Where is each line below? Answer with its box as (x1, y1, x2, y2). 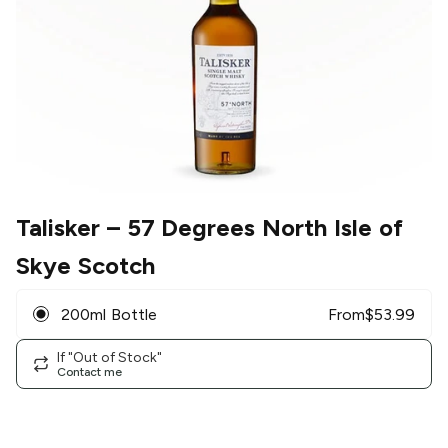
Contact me (57, 364, 122, 379)
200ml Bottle (61, 304, 157, 324)
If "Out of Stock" (57, 348, 162, 366)
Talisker (16, 213, 100, 243)
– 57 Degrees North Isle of (100, 213, 403, 243)
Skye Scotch (16, 251, 155, 281)
